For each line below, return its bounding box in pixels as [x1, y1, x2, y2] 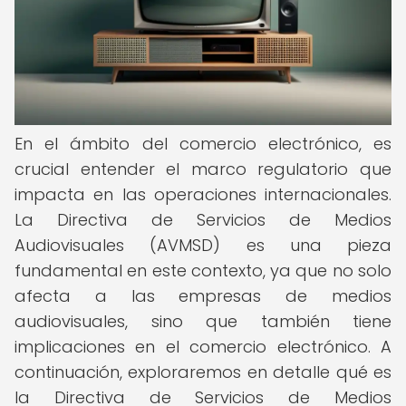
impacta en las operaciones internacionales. [14, 183, 391, 206]
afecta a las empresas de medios [14, 285, 391, 307]
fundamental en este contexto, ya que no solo [14, 259, 391, 282]
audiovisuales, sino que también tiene [14, 310, 391, 333]
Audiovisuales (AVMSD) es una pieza [14, 234, 391, 256]
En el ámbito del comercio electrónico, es [14, 132, 391, 155]
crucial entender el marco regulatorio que [14, 158, 391, 180]
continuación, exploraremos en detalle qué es [14, 361, 391, 383]
